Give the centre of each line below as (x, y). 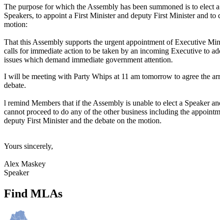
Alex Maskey (25, 164)
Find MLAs (33, 193)
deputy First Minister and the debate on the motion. (83, 120)
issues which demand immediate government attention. (88, 59)
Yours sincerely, (28, 146)
